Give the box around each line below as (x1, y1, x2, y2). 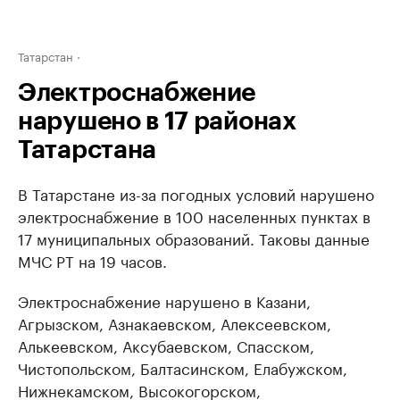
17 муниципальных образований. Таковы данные (18, 226, 370, 249)
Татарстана (18, 137, 156, 162)
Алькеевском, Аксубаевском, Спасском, (18, 333, 314, 356)
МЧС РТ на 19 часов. (18, 248, 167, 271)
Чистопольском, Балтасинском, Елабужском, (18, 355, 347, 379)
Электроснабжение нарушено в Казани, (18, 288, 311, 312)
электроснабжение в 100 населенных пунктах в (18, 204, 371, 227)
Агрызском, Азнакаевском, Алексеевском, (18, 311, 331, 334)
